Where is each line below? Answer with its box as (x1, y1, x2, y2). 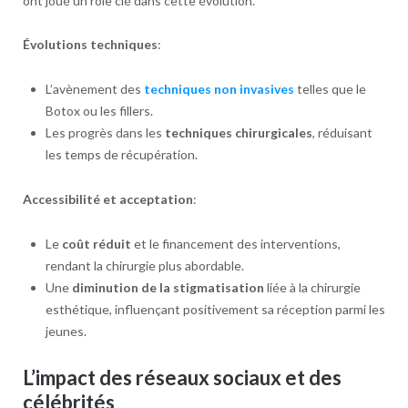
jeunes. (45, 323, 87, 340)
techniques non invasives (143, 81, 294, 97)
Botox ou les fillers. (45, 103, 153, 119)
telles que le (293, 81, 366, 97)
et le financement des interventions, (130, 236, 341, 252)
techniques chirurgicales (164, 125, 312, 141)
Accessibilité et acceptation (22, 191, 193, 208)
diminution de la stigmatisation (71, 280, 264, 296)
